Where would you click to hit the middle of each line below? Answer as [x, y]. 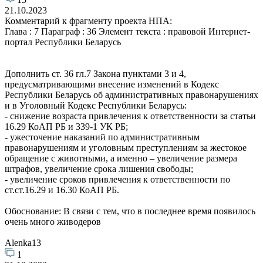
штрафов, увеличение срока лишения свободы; [99, 168]
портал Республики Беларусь [63, 42]
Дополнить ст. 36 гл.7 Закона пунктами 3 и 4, [95, 73]
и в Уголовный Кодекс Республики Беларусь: [96, 105]
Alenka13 [23, 242]
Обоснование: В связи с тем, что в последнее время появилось [130, 211]
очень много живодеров [53, 221]
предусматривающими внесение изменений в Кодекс [112, 84]
